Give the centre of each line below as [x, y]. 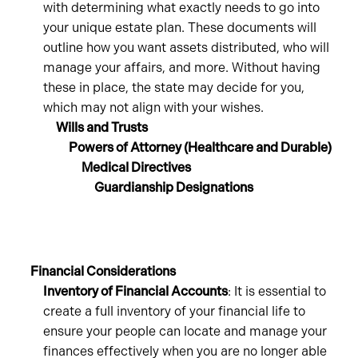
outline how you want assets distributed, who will [187, 48]
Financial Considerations [103, 271]
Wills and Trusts [102, 127]
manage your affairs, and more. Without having [182, 68]
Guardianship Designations [174, 187]
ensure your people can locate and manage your [185, 331]
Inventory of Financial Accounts [136, 291]
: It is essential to [277, 291]
